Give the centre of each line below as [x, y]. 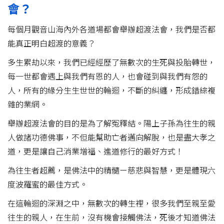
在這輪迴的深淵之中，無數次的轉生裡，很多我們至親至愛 [111, 203]
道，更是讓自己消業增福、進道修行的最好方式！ [95, 151]
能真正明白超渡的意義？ [51, 43]
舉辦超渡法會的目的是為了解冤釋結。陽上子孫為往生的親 [111, 123]
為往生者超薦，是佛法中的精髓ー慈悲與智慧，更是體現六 [111, 170]
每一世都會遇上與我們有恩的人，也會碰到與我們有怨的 [107, 76]
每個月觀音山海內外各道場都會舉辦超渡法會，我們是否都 [111, 29]
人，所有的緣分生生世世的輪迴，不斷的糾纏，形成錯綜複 [111, 90]
